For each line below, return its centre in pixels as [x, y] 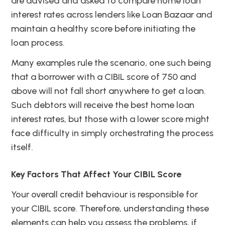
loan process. [38, 43]
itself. [22, 147]
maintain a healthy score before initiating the [103, 29]
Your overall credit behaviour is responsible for [104, 195]
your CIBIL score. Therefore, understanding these [110, 209]
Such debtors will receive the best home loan [103, 105]
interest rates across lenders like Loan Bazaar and [112, 15]
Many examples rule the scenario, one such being [111, 63]
